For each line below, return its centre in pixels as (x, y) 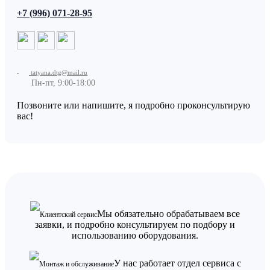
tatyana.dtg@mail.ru (59, 73)
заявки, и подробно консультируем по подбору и (135, 225)
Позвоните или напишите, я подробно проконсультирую (133, 105)
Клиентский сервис (68, 215)
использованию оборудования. (135, 236)
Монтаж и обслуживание (76, 264)
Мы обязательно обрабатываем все (168, 214)
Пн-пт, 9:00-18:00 (62, 83)
